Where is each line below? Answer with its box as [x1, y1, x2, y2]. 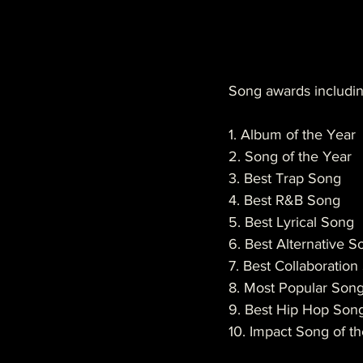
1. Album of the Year [228, 126, 356, 143]
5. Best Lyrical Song [228, 214, 354, 230]
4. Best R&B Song [228, 192, 340, 208]
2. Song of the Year [228, 148, 352, 164]
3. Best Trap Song [228, 170, 341, 186]
